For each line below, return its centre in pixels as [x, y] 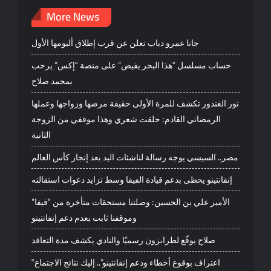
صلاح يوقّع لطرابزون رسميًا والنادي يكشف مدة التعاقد [124, 240]
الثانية [41, 135]
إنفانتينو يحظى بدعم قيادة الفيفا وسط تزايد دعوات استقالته [132, 179]
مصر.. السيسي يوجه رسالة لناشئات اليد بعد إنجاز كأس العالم [135, 157]
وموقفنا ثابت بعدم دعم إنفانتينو [84, 217]
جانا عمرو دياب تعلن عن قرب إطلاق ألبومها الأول [116, 43]
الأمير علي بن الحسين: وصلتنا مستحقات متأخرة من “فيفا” [131, 202]
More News [73, 16]
